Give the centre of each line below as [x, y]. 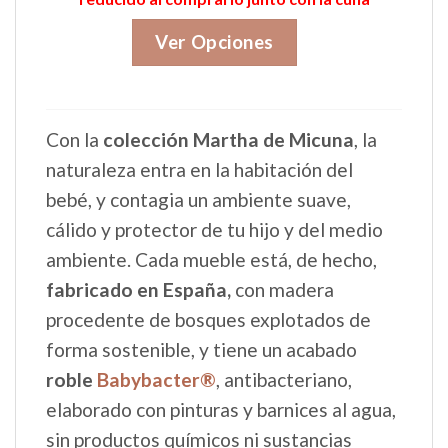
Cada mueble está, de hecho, [256, 260]
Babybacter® [154, 380]
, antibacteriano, [284, 380]
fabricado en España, [138, 290]
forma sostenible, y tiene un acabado [201, 350]
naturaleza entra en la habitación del [199, 170]
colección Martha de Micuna [228, 140]
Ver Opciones [215, 42]
